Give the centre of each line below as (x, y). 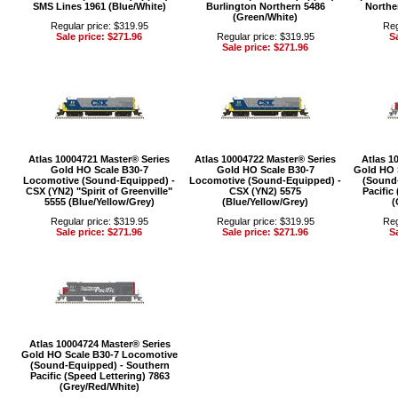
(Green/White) (265, 17)
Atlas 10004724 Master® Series (99, 344)
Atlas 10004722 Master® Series (265, 159)
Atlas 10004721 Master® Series (99, 159)
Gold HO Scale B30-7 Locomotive (99, 354)
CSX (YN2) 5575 (265, 191)
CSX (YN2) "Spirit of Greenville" (99, 191)
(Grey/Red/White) (99, 386)
